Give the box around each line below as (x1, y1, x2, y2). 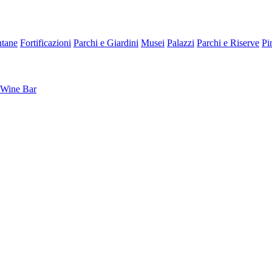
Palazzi (167, 38, 194, 48)
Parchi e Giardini (73, 38, 138, 48)
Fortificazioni (20, 38, 71, 48)
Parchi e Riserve (197, 38, 259, 48)
